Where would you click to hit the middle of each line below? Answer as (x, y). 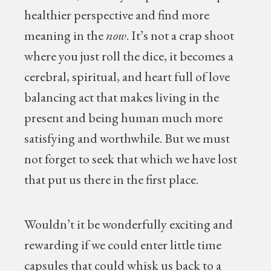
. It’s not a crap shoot (181, 35)
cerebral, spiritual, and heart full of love (127, 77)
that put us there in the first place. (113, 179)
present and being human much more (124, 118)
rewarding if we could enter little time (123, 245)
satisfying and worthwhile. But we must (127, 138)
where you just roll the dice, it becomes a (129, 56)
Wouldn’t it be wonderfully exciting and (129, 224)
